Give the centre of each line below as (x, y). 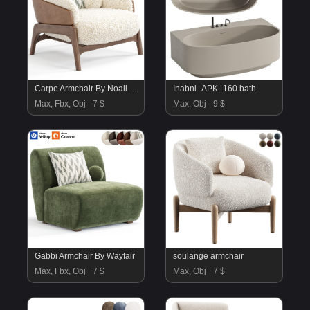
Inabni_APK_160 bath (214, 89)
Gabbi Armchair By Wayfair (85, 256)
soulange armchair (208, 256)
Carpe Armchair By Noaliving (132, 89)
